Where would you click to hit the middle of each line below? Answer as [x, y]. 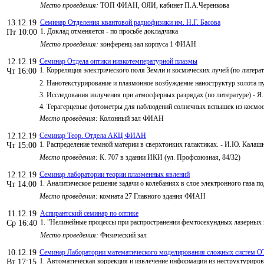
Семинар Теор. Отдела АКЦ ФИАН [93, 135]
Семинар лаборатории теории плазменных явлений [115, 174]
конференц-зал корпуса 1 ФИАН [147, 44]
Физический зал [123, 235]
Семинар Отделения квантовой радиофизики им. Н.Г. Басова [130, 22]
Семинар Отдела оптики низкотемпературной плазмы [118, 61]
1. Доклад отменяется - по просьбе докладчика [109, 31]
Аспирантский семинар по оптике [89, 213]
